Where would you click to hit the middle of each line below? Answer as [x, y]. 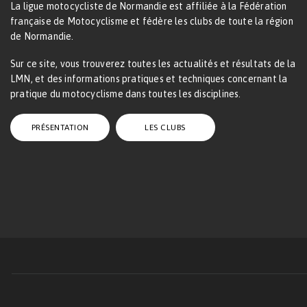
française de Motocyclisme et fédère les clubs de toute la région [152, 22]
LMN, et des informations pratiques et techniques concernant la [149, 79]
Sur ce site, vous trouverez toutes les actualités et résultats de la [153, 64]
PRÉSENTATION [60, 127]
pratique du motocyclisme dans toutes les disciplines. [126, 94]
